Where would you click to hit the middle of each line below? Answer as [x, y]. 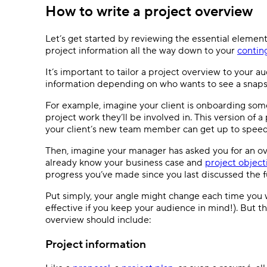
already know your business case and [125, 162]
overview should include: [100, 220]
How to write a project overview [149, 12]
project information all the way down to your [141, 50]
